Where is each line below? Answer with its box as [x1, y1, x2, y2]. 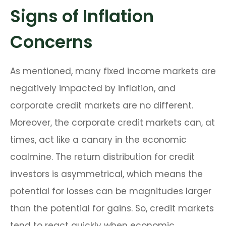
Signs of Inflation [10, 4, 154, 29]
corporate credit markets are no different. [10, 99, 193, 112]
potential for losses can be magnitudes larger [10, 185, 211, 198]
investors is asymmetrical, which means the [10, 168, 203, 181]
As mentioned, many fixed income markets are [10, 65, 216, 78]
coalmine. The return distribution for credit [10, 151, 195, 163]
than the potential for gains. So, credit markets [10, 202, 214, 215]
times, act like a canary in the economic [10, 134, 187, 146]
